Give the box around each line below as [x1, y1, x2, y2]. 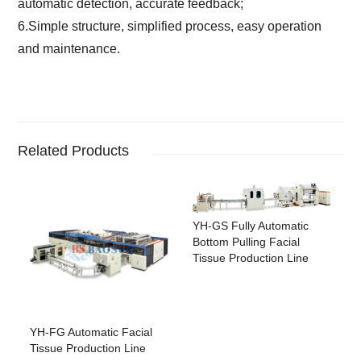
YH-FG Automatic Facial [30, 325, 153, 338]
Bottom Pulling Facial [193, 235, 300, 249]
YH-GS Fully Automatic [193, 219, 309, 233]
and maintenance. [18, 41, 121, 56]
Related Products [18, 142, 130, 159]
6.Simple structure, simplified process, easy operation [18, 19, 322, 33]
